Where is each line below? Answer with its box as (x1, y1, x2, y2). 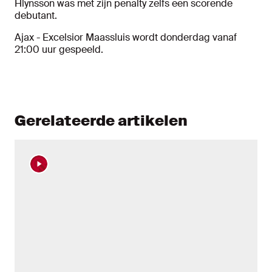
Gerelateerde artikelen (15, 111, 188, 131)
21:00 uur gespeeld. (15, 43, 106, 56)
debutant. (15, 9, 57, 22)
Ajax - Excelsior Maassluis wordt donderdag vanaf (15, 31, 237, 44)
